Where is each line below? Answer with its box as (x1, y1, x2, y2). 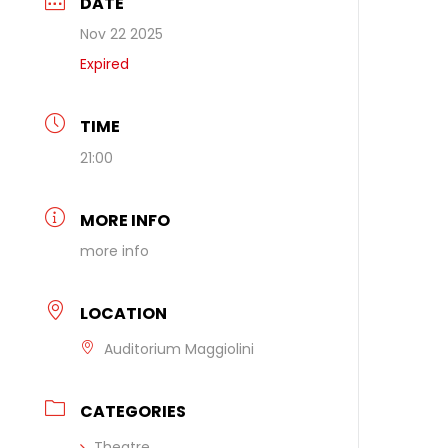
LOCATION (80, 302, 168, 326)
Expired (80, 54, 130, 75)
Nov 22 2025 (80, 24, 164, 45)
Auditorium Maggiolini (104, 339, 255, 360)
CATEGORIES (80, 400, 187, 424)
